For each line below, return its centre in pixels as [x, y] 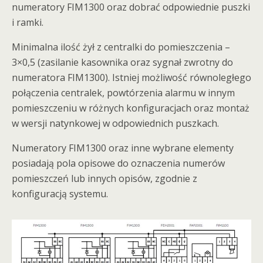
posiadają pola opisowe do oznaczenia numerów [118, 163]
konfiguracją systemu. [60, 194]
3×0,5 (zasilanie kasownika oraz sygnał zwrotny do [122, 62]
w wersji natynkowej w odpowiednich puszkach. [115, 123]
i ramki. [28, 22]
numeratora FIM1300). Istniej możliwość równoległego [131, 77]
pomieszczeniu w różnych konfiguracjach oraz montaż [131, 108]
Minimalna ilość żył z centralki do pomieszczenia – [121, 47]
